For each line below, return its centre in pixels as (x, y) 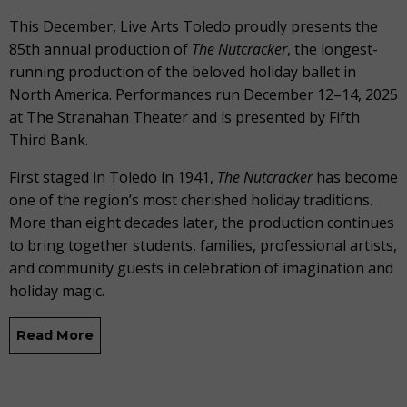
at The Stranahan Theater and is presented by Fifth (184, 118)
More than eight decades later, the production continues (202, 223)
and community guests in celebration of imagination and (201, 268)
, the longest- (333, 50)
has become (355, 178)
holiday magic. (57, 291)
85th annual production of (100, 50)
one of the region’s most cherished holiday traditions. (191, 200)
